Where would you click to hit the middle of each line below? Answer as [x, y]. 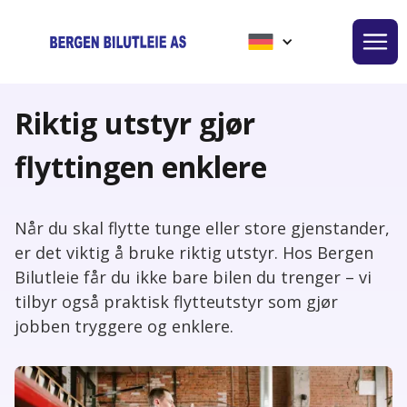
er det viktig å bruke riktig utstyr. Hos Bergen [194, 253]
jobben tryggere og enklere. [124, 326]
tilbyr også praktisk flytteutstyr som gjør [176, 302]
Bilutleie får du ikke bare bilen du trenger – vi [193, 277]
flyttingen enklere [141, 167]
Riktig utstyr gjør [135, 123]
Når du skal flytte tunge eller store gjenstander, [202, 228]
